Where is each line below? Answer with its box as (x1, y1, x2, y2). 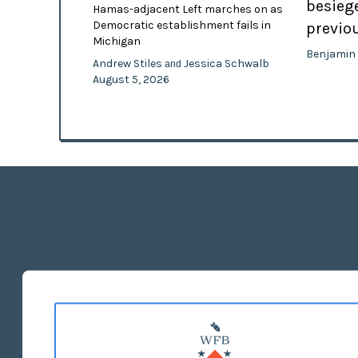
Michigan (92, 34, 141, 48)
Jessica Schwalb (183, 56, 269, 70)
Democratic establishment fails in (92, 18, 271, 32)
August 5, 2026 (92, 72, 169, 86)
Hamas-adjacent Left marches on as (92, 2, 283, 16)
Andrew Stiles (92, 56, 165, 70)
